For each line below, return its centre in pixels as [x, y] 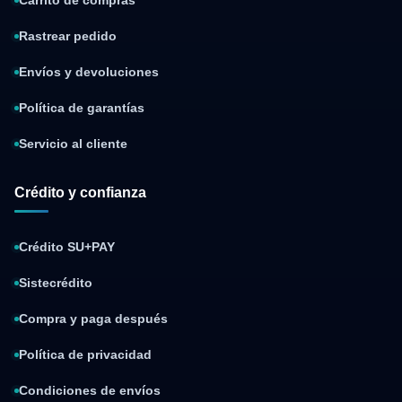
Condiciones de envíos [90, 391]
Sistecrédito [56, 283]
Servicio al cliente [73, 144]
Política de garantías [82, 108]
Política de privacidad [85, 355]
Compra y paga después [93, 319]
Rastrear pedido [68, 36]
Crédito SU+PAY [67, 247]
